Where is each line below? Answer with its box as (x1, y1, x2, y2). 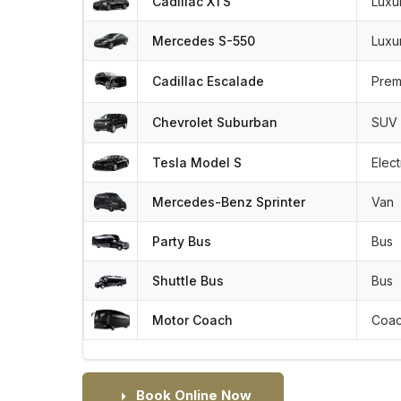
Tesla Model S (152, 154, 242, 170)
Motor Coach (152, 311, 233, 328)
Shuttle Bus (152, 272, 224, 288)
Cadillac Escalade (152, 73, 264, 89)
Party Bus (152, 233, 211, 249)
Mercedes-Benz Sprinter (152, 193, 305, 209)
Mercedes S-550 (152, 32, 255, 48)
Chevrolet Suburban (152, 114, 277, 130)
